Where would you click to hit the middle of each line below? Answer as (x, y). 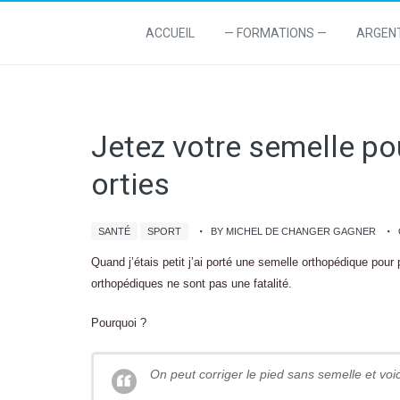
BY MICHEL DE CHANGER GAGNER (293, 231)
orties (130, 184)
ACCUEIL (170, 33)
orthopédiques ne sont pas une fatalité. (192, 283)
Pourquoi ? (119, 323)
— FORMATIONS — (275, 33)
